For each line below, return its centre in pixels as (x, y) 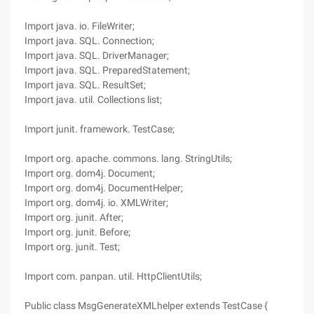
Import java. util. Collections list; (93, 100)
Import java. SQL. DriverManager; (97, 55)
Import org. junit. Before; (77, 232)
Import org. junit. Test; (72, 247)
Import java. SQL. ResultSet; (85, 85)
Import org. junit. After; (74, 217)
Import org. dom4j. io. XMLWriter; (96, 203)
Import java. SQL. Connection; (89, 41)
